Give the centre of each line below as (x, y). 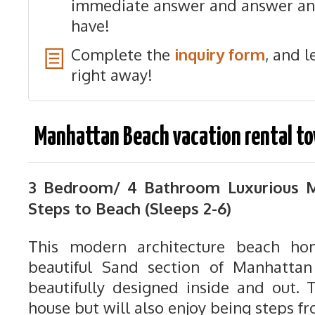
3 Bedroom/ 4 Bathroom (128, 187)
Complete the (123, 54)
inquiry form (220, 54)
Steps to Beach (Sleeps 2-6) (130, 208)
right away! (112, 75)
